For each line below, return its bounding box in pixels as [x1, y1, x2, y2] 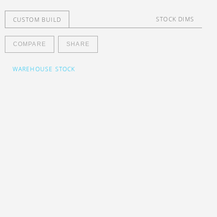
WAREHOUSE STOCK [12, 64, 76, 73]
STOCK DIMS [155, 15, 194, 23]
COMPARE [13, 40, 46, 47]
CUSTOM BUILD [13, 15, 62, 23]
